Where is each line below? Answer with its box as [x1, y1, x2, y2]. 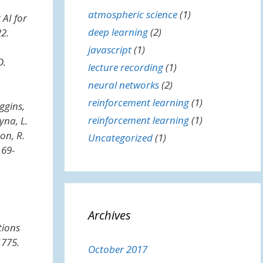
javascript [87, 43, 131, 56]
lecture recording [87, 60, 163, 74]
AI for [2, 11, 27, 25]
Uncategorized [87, 131, 153, 144]
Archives [87, 207, 131, 223]
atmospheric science [87, 8, 177, 21]
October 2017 [87, 242, 147, 256]
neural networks [87, 78, 159, 92]
